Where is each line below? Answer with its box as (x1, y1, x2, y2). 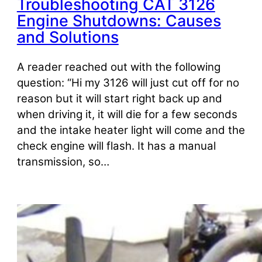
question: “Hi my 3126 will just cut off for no (16, 75, 239, 89)
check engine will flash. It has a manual (16, 139, 216, 153)
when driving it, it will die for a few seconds (16, 107, 237, 121)
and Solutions (16, 27, 119, 46)
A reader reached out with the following (16, 60, 220, 74)
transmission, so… (16, 154, 109, 168)
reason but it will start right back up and (16, 91, 222, 105)
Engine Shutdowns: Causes (16, 11, 221, 30)
